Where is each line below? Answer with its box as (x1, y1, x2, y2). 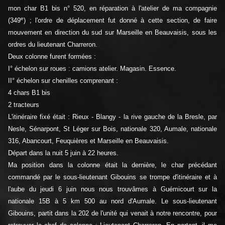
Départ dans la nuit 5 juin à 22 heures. (8, 149, 119, 157)
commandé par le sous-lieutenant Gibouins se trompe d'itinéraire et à (8, 173, 217, 181)
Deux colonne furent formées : (8, 53, 96, 61)
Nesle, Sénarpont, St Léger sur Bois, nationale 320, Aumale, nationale (8, 125, 217, 133)
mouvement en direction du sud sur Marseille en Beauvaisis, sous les (8, 29, 217, 37)
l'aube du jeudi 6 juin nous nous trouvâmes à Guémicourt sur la (8, 185, 217, 193)
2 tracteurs (8, 101, 39, 109)
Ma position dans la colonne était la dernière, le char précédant (8, 161, 217, 169)
